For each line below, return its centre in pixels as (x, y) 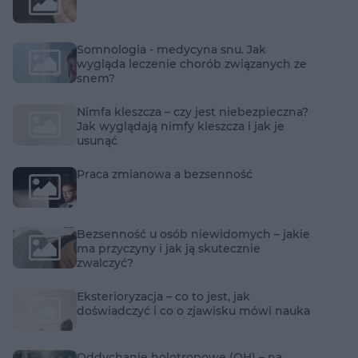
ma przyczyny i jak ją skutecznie (169, 249)
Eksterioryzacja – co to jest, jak (163, 297)
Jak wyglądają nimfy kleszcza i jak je (181, 126)
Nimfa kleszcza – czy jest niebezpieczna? (193, 111)
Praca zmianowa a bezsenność (165, 174)
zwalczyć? (105, 263)
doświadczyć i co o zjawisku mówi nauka (193, 311)
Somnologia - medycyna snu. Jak (171, 49)
